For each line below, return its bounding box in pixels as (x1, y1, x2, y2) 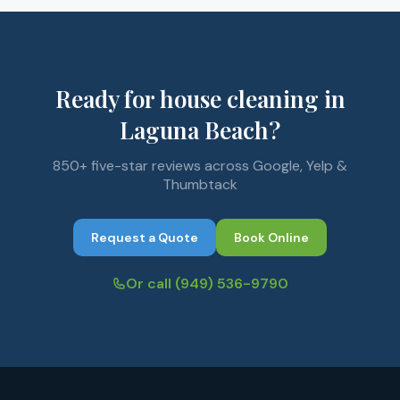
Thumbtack (162, 175, 237, 194)
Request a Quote (91, 229, 198, 246)
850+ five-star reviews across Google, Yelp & (53, 156, 347, 175)
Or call (126, 274, 175, 293)
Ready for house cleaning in (54, 83, 346, 114)
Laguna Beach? (120, 114, 280, 146)
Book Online (234, 229, 309, 246)
